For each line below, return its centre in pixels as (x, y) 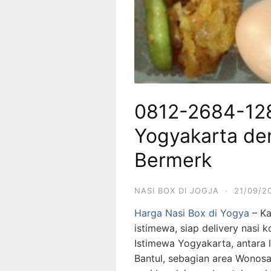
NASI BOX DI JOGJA (177, 191)
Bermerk (173, 160)
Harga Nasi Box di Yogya (192, 213)
